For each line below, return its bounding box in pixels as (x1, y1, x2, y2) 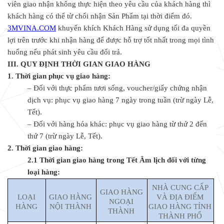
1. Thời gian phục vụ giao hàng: (7, 72, 110, 80)
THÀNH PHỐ (158, 212, 202, 220)
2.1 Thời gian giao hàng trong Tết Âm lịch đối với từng (27, 156, 206, 164)
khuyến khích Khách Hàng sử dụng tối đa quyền (56, 24, 210, 32)
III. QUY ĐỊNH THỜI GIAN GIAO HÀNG (7, 60, 150, 68)
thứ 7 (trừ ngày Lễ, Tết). (27, 132, 102, 140)
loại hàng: (27, 168, 60, 176)
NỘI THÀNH (49, 202, 92, 211)
